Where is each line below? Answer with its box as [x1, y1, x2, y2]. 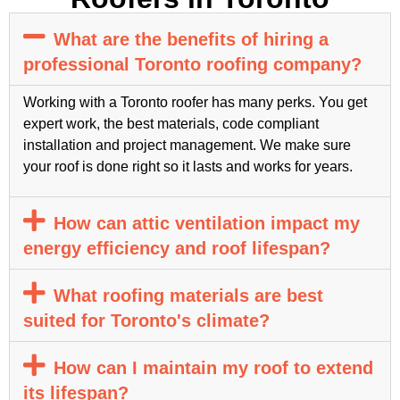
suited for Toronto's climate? [23, 311, 270, 331]
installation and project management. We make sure [23, 137, 351, 153]
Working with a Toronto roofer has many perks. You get [23, 94, 367, 110]
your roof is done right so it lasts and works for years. [23, 158, 353, 174]
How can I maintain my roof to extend [53, 358, 373, 379]
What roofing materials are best [53, 286, 323, 306]
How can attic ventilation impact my [53, 213, 360, 234]
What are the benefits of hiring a [53, 29, 329, 49]
